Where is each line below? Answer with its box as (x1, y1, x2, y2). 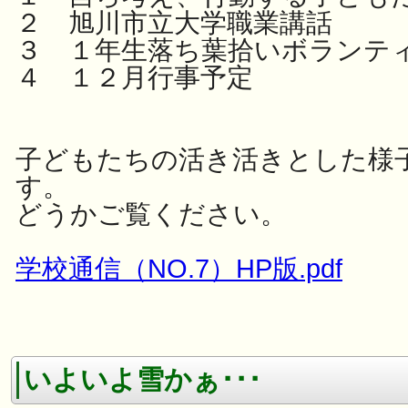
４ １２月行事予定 (15, 63, 253, 92)
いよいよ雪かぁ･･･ (24, 364, 261, 394)
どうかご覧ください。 (15, 199, 287, 229)
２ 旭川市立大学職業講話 (15, 8, 332, 37)
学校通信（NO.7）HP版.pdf (15, 254, 342, 283)
